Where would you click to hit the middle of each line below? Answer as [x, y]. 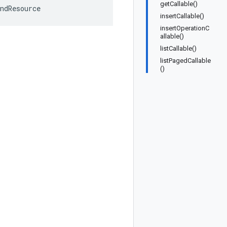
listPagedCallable [185, 61]
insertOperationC [185, 28]
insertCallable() [182, 16]
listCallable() [178, 48]
